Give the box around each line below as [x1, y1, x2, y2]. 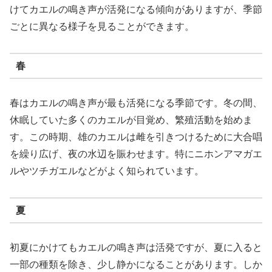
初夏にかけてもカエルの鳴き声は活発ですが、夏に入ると [10, 242, 262, 253]
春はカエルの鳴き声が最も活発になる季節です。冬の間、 [10, 98, 262, 109]
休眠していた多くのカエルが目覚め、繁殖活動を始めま [10, 115, 253, 126]
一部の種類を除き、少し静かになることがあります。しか [10, 259, 262, 270]
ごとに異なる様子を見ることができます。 [10, 21, 194, 32]
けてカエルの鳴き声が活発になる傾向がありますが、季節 [10, 4, 262, 15]
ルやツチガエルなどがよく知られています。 [10, 166, 204, 177]
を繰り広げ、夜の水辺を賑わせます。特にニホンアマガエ [10, 149, 262, 160]
